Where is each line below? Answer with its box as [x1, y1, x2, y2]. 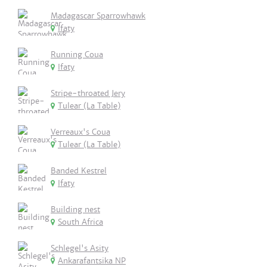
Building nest [51, 204, 100, 215]
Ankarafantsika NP [58, 256, 126, 266]
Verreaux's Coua [51, 127, 110, 137]
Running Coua [51, 49, 103, 60]
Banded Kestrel [51, 166, 107, 176]
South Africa [58, 217, 103, 227]
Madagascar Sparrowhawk [51, 11, 145, 21]
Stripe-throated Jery [51, 88, 125, 98]
